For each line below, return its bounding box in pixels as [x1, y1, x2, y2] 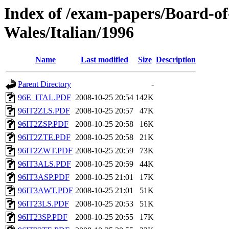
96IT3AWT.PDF [18, 186, 73, 195]
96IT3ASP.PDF [18, 173, 70, 182]
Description [156, 55, 196, 64]
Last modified [80, 55, 128, 64]
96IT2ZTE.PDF [18, 133, 71, 142]
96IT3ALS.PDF [18, 159, 71, 169]
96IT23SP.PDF [18, 213, 67, 222]
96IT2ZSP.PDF [18, 120, 68, 129]
